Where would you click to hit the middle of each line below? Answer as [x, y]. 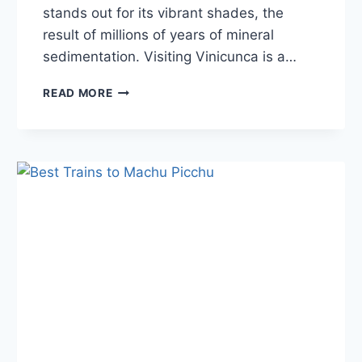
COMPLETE [144, 156]
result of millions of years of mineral [159, 34]
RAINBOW [141, 88]
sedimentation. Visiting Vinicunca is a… [170, 56]
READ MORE [78, 93]
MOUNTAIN [144, 105]
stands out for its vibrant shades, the [164, 13]
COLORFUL [144, 224]
